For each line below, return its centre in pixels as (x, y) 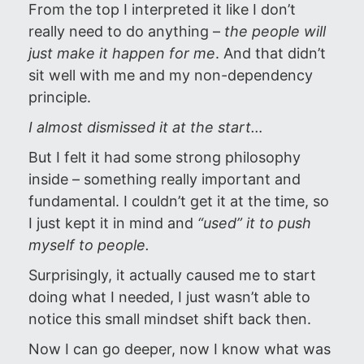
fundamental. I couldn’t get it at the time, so (179, 201)
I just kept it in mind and (113, 223)
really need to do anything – (124, 31)
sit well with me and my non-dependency (171, 75)
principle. (60, 97)
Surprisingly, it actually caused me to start (172, 275)
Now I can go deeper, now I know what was (180, 349)
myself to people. (89, 245)
